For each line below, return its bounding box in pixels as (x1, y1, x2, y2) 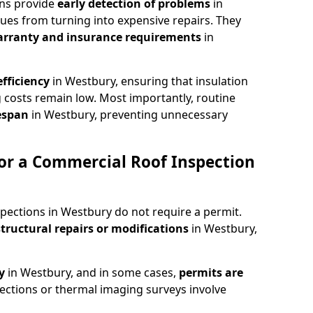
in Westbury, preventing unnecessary (31, 106, 228, 122)
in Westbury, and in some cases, (8, 264, 179, 280)
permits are (179, 264, 243, 280)
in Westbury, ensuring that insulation (52, 73, 248, 89)
